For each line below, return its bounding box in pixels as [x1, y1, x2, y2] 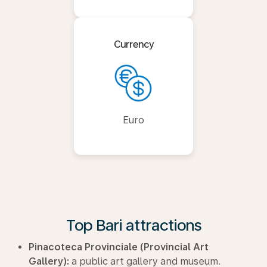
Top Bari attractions [66, 215, 201, 234]
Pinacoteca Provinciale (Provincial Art [29, 241, 209, 253]
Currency [113, 38, 154, 50]
